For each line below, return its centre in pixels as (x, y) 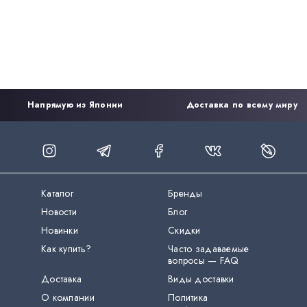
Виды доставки (201, 279)
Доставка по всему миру (242, 105)
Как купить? (66, 249)
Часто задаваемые (209, 249)
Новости (59, 212)
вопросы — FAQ (204, 260)
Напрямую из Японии (75, 105)
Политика (188, 297)
